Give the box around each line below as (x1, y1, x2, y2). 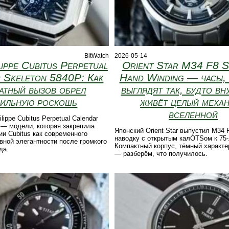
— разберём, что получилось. (114, 150, 208, 158)
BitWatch (84, 52, 109, 60)
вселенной (169, 108, 218, 121)
